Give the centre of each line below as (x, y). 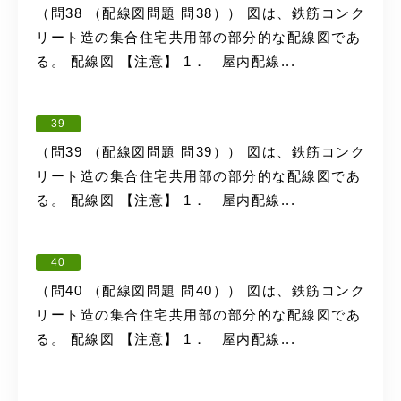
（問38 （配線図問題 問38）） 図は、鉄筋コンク (200, 13)
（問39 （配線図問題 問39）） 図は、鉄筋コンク (200, 152)
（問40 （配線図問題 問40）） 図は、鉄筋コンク (200, 290)
